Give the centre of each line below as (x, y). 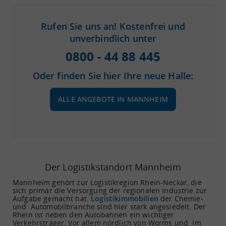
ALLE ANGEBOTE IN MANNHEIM (113, 99)
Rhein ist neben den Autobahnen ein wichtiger (94, 214)
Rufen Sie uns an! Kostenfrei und (113, 26)
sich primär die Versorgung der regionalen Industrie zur (110, 190)
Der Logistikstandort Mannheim (113, 167)
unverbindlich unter (113, 38)
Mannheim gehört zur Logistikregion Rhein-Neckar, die (107, 182)
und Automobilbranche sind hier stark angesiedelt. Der (109, 206)
